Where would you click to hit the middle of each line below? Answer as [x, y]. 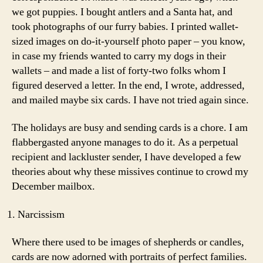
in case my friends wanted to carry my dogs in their [119, 56]
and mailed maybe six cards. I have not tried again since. [130, 100]
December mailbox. [53, 186]
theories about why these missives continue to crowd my [130, 172]
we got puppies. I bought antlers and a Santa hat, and [122, 12]
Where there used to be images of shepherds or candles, [128, 242]
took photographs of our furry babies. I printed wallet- [125, 26]
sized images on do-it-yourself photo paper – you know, [129, 41]
